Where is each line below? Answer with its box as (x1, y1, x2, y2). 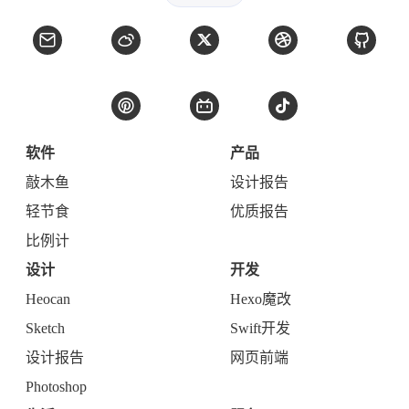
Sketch (26, 320, 65, 336)
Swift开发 (230, 320, 290, 336)
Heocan (26, 291, 70, 307)
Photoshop (26, 379, 87, 394)
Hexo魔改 (230, 291, 291, 307)
